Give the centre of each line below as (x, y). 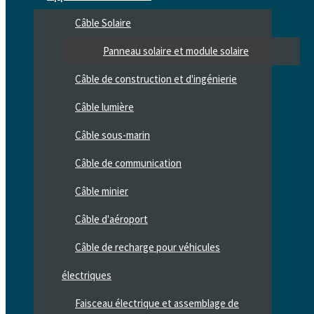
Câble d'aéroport (111, 219)
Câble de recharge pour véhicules (148, 247)
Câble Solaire (103, 23)
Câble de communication (128, 163)
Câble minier (102, 191)
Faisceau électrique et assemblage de (157, 303)
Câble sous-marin (112, 135)
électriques (87, 275)
